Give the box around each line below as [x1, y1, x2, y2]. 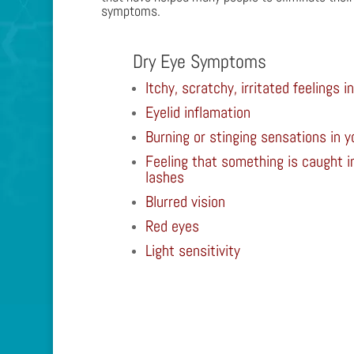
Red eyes [145, 215, 199, 236]
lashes [145, 166, 184, 187]
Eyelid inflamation [145, 101, 250, 122]
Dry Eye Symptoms [132, 48, 266, 73]
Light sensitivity [145, 239, 240, 261]
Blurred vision [145, 190, 225, 212]
